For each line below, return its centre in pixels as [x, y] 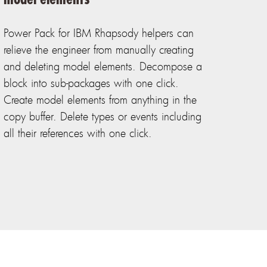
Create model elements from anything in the [100, 100]
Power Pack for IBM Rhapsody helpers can [98, 33]
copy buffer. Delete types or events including [102, 117]
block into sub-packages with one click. [91, 83]
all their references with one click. [77, 133]
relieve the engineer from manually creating [98, 50]
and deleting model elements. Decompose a [103, 66]
